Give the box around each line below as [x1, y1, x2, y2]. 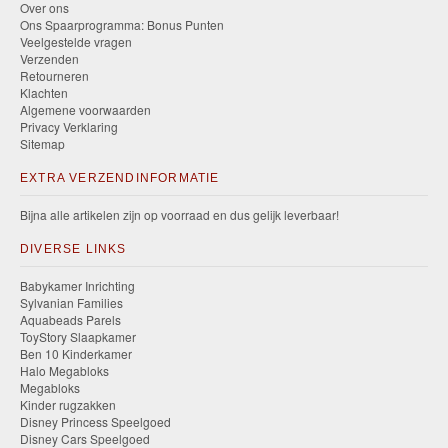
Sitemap [20, 135, 65, 153]
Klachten [20, 84, 68, 102]
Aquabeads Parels [20, 311, 121, 329]
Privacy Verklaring [20, 118, 118, 136]
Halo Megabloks [20, 362, 109, 380]
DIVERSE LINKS [20, 242, 127, 257]
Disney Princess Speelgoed [20, 413, 171, 431]
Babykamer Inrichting [20, 277, 135, 295]
